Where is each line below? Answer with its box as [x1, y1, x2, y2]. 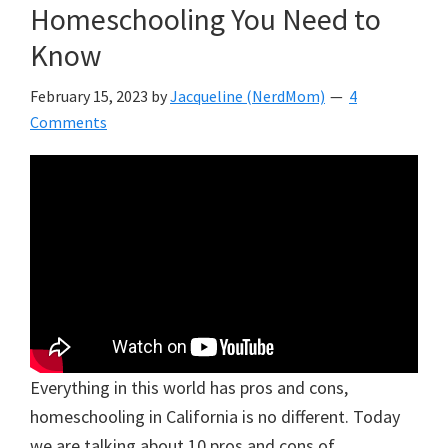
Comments [30, 112, 107, 133]
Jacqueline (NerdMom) [170, 86, 325, 107]
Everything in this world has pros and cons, [30, 376, 348, 400]
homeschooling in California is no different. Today [30, 405, 400, 429]
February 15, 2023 [30, 86, 148, 107]
